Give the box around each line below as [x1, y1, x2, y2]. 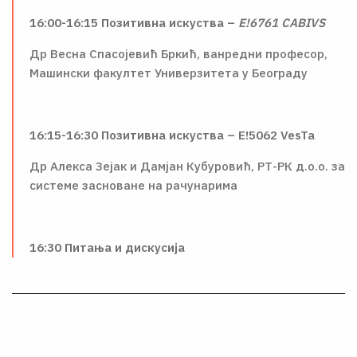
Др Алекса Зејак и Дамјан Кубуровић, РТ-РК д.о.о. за [29, 159, 345, 174]
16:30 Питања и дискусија [29, 240, 185, 255]
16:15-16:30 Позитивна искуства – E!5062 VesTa [29, 127, 315, 143]
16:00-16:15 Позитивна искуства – [29, 15, 238, 30]
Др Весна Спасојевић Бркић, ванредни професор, [29, 46, 328, 61]
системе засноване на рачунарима [29, 178, 237, 193]
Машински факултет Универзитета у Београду [29, 65, 308, 80]
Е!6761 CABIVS [238, 15, 325, 30]
